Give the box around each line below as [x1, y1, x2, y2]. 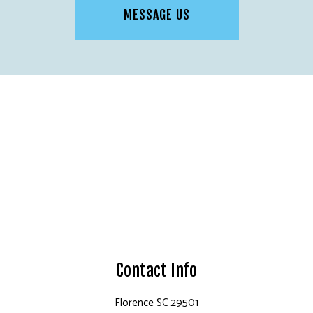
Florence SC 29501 [115, 293, 198, 312]
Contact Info [116, 259, 197, 281]
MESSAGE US [123, 6, 190, 22]
